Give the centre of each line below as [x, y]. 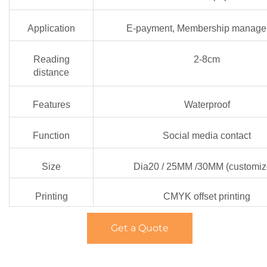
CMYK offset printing [207, 196]
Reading [51, 59]
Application [51, 28]
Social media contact [207, 136]
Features [51, 105]
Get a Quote [139, 228]
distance [51, 72]
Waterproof [207, 105]
